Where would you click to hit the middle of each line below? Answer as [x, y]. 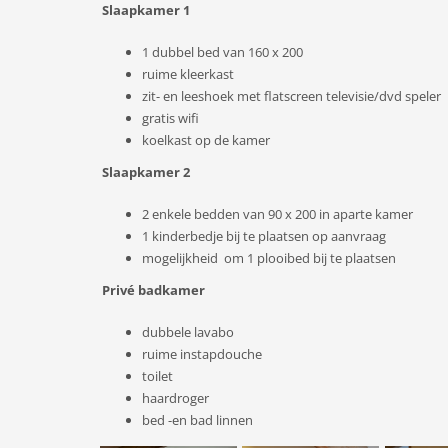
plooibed [283, 258]
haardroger [175, 398]
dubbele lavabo [188, 332]
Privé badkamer [153, 290]
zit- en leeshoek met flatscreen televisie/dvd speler [291, 96]
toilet [157, 376]
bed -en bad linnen [197, 420]
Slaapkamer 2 [146, 172]
